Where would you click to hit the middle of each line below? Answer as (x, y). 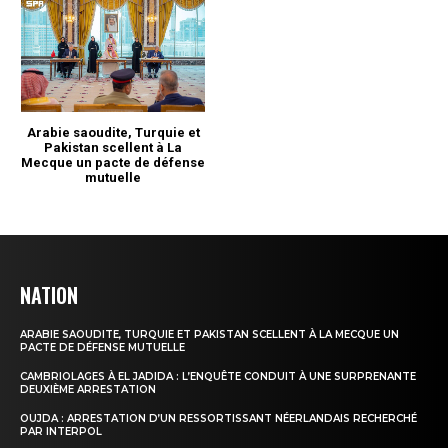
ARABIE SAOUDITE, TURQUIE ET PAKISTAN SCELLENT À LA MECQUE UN (209, 334)
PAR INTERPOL (61, 431)
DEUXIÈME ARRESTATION (88, 389)
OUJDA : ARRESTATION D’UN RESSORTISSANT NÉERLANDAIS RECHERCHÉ (218, 418)
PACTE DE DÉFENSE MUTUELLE (102, 347)
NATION (49, 294)
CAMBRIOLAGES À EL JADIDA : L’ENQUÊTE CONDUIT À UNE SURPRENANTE (218, 376)
